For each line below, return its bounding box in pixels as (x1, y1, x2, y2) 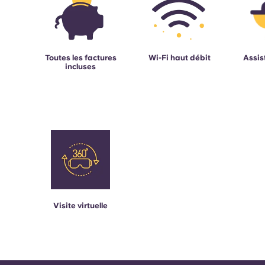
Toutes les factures (44, 53, 117, 63)
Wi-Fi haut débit (148, 53, 211, 63)
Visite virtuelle (53, 201, 108, 211)
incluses (65, 62, 96, 72)
